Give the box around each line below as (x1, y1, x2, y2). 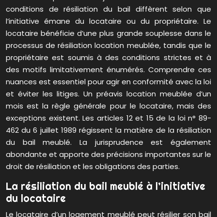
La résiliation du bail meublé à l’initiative (6, 180, 205, 193)
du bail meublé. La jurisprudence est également (6, 137, 211, 148)
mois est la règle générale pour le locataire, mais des (6, 101, 211, 111)
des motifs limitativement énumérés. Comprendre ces (6, 64, 211, 75)
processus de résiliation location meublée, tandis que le (6, 40, 211, 51)
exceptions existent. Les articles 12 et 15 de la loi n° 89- (6, 113, 211, 124)
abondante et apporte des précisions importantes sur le (6, 149, 211, 160)
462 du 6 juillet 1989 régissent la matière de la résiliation (6, 125, 211, 136)
